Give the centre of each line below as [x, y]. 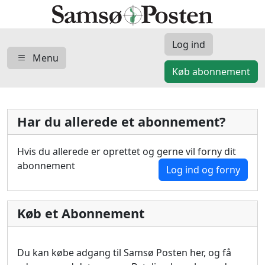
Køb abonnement [211, 71]
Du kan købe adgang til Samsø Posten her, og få [124, 252]
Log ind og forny [203, 169]
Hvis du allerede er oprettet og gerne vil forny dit [127, 151]
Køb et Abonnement [81, 213]
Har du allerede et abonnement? [121, 121]
